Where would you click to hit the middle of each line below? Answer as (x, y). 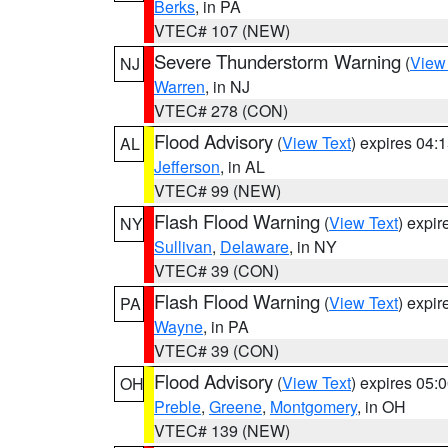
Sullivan (183, 246)
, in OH (381, 406)
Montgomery (313, 406)
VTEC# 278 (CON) (221, 110)
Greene (235, 406)
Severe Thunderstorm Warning (277, 61)
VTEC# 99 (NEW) (217, 190)
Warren (179, 86)
